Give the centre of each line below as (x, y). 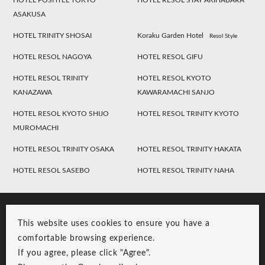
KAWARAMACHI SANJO (176, 93)
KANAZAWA (33, 93)
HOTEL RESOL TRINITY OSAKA (64, 149)
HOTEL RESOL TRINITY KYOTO (188, 114)
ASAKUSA (30, 14)
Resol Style (224, 36)
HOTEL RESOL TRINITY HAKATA (190, 149)
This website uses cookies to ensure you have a (114, 224)
